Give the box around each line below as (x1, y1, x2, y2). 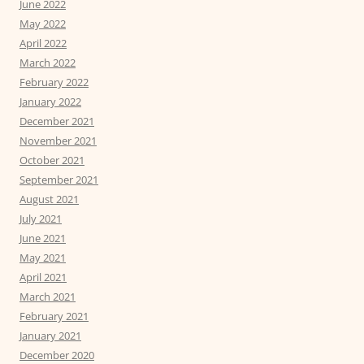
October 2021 (19, 153, 84, 168)
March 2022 (19, 55, 76, 71)
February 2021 (19, 309, 89, 324)
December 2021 (19, 114, 94, 129)
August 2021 (19, 192, 79, 207)
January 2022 (19, 94, 81, 110)
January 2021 (19, 328, 81, 344)
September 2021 (19, 172, 98, 188)
